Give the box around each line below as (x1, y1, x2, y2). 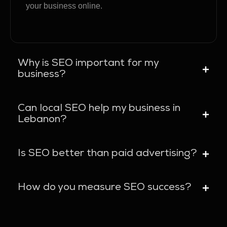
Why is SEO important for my (18, 59, 159, 69)
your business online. (26, 2, 102, 10)
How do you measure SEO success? (18, 183, 191, 193)
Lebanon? (18, 115, 66, 125)
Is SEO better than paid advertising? (18, 149, 197, 159)
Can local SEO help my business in (18, 104, 180, 114)
